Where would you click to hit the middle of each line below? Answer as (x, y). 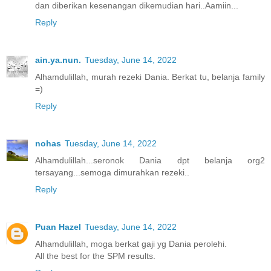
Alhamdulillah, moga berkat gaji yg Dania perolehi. (131, 244)
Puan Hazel (58, 227)
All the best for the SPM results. (95, 256)
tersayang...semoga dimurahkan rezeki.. (112, 173)
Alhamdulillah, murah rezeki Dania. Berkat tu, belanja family (150, 77)
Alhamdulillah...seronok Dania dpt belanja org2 (150, 161)
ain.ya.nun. (58, 60)
